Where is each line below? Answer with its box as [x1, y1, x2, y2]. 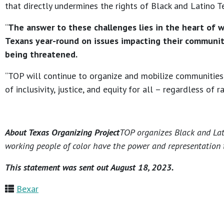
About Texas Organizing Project [5, 126, 119, 138]
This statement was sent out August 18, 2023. [5, 161, 174, 173]
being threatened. [5, 48, 77, 60]
